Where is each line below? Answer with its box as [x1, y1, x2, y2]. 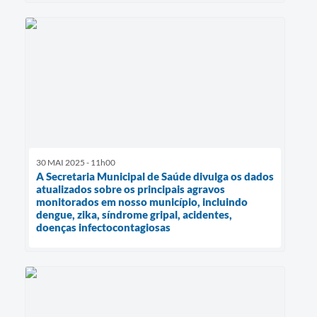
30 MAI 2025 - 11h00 [36, 156, 115, 168]
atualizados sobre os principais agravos [36, 182, 225, 195]
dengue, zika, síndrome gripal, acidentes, [36, 207, 232, 221]
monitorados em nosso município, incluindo [36, 195, 248, 208]
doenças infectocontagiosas [36, 220, 171, 234]
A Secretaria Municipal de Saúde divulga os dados [36, 169, 274, 183]
